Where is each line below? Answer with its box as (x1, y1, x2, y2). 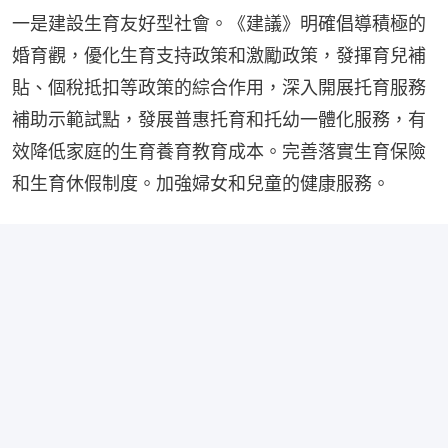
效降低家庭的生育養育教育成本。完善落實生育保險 (12, 140, 426, 162)
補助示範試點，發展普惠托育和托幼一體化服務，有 (12, 108, 426, 130)
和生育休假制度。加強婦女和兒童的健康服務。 (12, 172, 390, 194)
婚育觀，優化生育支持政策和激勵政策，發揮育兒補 (12, 44, 426, 66)
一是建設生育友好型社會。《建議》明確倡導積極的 (12, 12, 426, 34)
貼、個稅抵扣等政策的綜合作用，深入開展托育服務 (12, 76, 426, 98)
